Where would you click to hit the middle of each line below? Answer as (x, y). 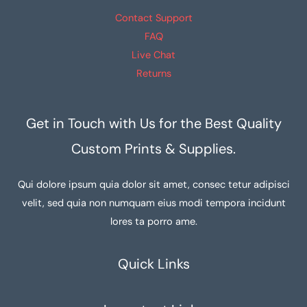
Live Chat (153, 56)
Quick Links (153, 264)
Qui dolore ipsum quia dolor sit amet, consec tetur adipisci (153, 185)
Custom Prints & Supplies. (153, 149)
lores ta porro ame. (153, 222)
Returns (153, 74)
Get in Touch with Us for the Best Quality (153, 124)
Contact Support (153, 19)
